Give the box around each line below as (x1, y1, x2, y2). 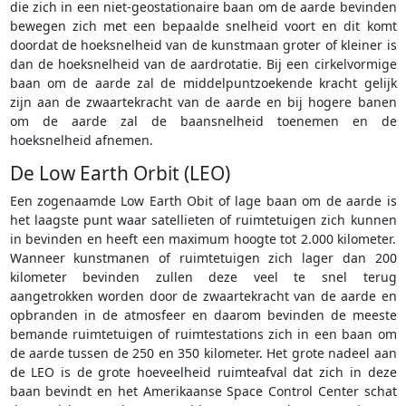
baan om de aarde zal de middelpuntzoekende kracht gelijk (9, 74, 397, 92)
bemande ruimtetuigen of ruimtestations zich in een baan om (9, 325, 397, 343)
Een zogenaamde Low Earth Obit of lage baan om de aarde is (9, 192, 397, 210)
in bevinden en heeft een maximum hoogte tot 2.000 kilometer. (9, 230, 397, 248)
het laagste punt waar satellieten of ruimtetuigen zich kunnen (9, 211, 397, 229)
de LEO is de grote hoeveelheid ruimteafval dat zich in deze (9, 363, 397, 382)
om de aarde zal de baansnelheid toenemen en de (9, 112, 397, 130)
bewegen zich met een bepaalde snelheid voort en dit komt (9, 17, 397, 35)
